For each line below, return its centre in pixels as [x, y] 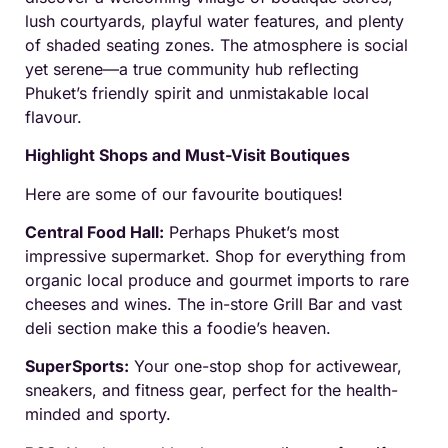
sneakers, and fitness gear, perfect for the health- [211, 390]
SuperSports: [77, 366]
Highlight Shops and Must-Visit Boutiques [187, 155]
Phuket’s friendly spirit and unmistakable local [197, 92]
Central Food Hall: [94, 232]
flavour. [53, 116]
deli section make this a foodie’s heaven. [178, 328]
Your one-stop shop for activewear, [265, 366]
